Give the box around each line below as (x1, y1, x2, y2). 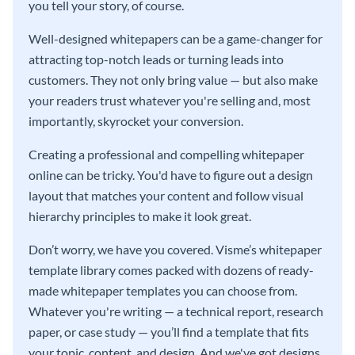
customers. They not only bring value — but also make (29, 72, 318, 88)
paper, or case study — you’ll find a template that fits (29, 324, 309, 340)
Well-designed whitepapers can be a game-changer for (29, 31, 323, 47)
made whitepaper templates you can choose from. (29, 283, 297, 299)
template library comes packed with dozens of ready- (29, 262, 314, 278)
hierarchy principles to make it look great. (29, 208, 251, 224)
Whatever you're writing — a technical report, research (29, 303, 323, 319)
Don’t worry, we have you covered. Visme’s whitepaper (29, 242, 322, 258)
